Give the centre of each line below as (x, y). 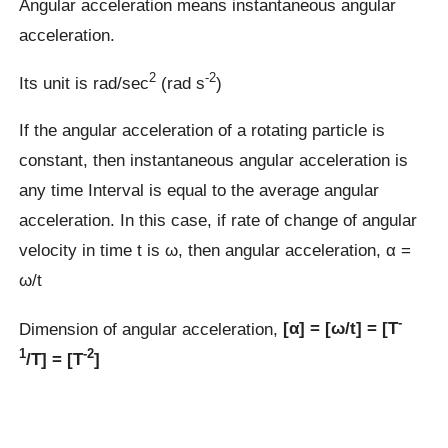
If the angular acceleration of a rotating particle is (202, 130)
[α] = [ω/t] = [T (341, 328)
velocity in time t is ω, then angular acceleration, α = (215, 250)
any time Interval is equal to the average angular (199, 190)
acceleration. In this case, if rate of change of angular (218, 220)
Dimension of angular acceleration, (151, 328)
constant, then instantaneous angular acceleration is (214, 160)
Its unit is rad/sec (84, 82)
